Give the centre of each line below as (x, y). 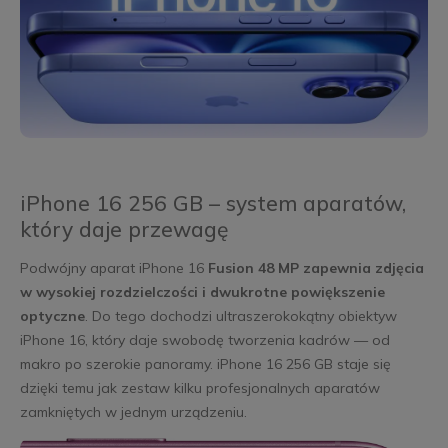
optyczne (52, 316)
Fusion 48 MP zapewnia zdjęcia (315, 268)
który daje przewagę (123, 229)
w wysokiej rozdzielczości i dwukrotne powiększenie (202, 292)
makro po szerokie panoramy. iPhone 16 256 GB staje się (205, 364)
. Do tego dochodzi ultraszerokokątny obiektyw (240, 316)
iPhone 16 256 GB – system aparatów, (212, 203)
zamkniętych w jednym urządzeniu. (133, 412)
